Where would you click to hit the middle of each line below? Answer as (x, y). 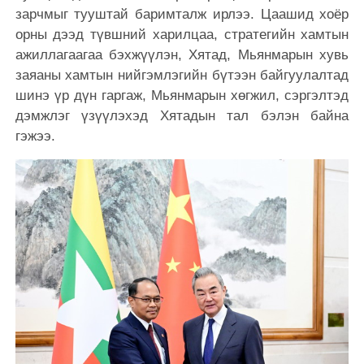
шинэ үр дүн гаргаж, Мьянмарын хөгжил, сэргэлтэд (182, 95)
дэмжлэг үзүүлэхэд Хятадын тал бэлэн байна (182, 115)
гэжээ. (35, 136)
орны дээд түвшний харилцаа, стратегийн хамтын (182, 34)
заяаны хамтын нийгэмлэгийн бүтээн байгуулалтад (182, 75)
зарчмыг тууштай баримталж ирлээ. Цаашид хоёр (182, 14)
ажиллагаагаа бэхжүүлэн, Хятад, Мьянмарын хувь (182, 54)
